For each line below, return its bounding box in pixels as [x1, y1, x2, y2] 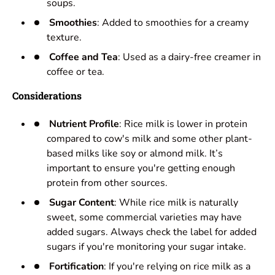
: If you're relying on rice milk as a [104, 260, 250, 274]
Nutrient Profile [49, 117, 119, 131]
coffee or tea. [47, 65, 104, 79]
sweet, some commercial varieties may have [47, 211, 242, 225]
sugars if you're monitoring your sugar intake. [47, 240, 246, 254]
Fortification [49, 260, 104, 274]
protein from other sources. [47, 176, 168, 190]
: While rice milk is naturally [114, 196, 238, 210]
